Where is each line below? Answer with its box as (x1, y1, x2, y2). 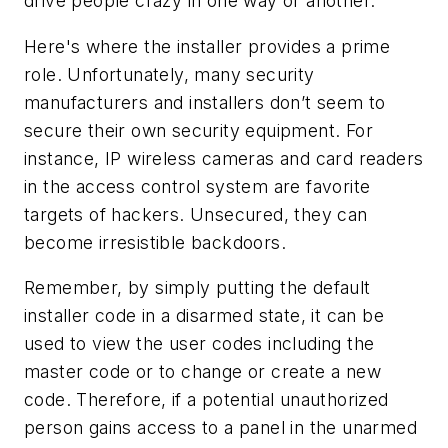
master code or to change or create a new (24, 361, 381, 383)
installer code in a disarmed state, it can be (24, 305, 384, 327)
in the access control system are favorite (24, 175, 371, 197)
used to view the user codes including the (24, 333, 375, 355)
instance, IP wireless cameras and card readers (24, 147, 424, 169)
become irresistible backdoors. (24, 231, 286, 253)
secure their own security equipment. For (24, 119, 373, 141)
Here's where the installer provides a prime (24, 35, 391, 57)
